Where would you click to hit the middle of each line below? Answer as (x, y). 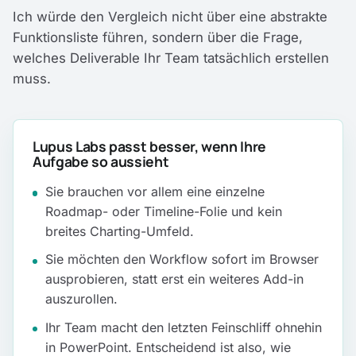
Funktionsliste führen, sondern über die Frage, (158, 37)
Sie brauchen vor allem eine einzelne (155, 192)
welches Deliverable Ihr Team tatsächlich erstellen (171, 58)
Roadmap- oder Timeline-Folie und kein (164, 212)
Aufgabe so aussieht (101, 162)
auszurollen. (81, 299)
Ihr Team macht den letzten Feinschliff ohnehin (184, 327)
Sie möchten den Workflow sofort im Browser (182, 259)
